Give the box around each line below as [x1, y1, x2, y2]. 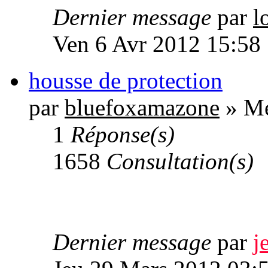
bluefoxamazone [65, 95, 220, 121]
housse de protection [29, 68, 223, 94]
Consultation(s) [106, 148, 254, 175]
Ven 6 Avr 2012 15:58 [53, 31, 261, 57]
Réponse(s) [71, 121, 175, 148]
